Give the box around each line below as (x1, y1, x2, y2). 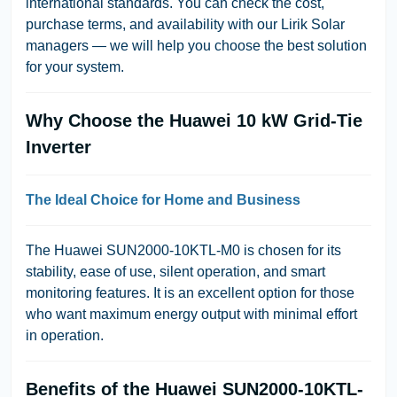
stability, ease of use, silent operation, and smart (26, 263, 325, 279)
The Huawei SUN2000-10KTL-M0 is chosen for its (26, 242, 341, 258)
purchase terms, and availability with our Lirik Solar (26, 16, 345, 32)
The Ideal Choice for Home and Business (26, 191, 300, 207)
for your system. (26, 58, 124, 74)
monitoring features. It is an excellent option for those (26, 284, 354, 300)
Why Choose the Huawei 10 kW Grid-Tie (26, 110, 362, 130)
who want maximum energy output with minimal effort (26, 306, 357, 322)
